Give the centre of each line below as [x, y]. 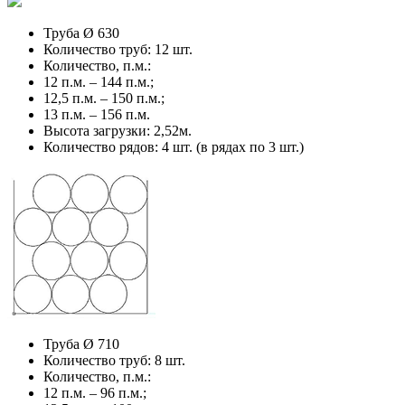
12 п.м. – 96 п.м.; [95, 392]
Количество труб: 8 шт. [114, 360]
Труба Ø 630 [81, 33]
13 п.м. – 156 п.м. [97, 114]
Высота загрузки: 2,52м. [118, 130]
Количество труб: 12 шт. [120, 49]
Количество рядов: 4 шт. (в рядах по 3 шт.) [174, 146]
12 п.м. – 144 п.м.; [99, 81]
